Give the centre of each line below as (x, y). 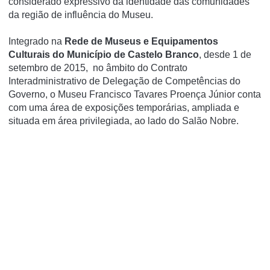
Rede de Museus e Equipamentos (141, 41)
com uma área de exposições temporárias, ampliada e (124, 108)
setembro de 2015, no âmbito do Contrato (98, 68)
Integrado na (36, 41)
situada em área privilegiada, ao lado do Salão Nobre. (124, 121)
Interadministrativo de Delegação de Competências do (124, 81)
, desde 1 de (225, 55)
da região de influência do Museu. (81, 15)
